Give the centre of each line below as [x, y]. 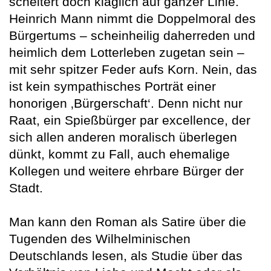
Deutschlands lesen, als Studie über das [126, 255]
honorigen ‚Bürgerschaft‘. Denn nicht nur [126, 103]
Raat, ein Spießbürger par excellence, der [130, 120]
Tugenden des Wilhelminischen [100, 238]
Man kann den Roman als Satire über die [128, 221]
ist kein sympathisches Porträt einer [113, 86]
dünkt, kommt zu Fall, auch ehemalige [119, 154]
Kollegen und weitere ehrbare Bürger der [126, 171]
